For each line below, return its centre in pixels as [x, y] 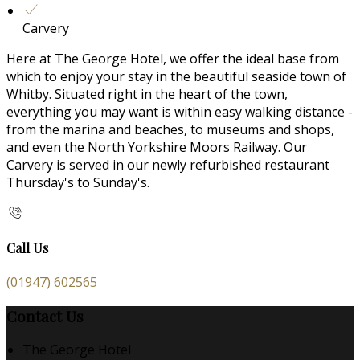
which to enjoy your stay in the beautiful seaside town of [176, 77]
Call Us [27, 247]
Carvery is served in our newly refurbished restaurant [168, 165]
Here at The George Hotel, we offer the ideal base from [173, 59]
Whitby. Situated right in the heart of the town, [147, 94]
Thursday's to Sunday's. [80, 183]
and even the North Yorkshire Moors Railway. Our [157, 147]
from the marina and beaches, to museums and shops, [170, 130]
